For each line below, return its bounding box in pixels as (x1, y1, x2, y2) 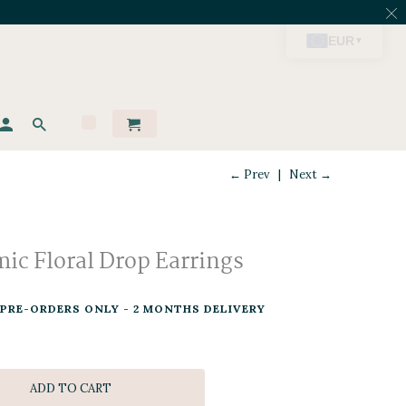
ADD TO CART (29, 381, 111, 396)
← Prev (229, 167, 270, 182)
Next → (289, 167, 332, 182)
